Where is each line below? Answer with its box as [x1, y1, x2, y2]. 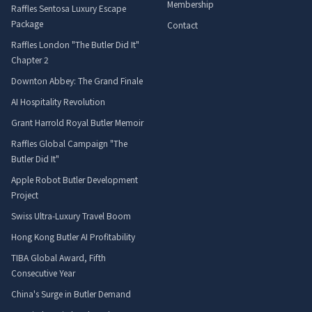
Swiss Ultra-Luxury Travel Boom [11, 210, 131, 221]
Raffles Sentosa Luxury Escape [11, 2, 126, 14]
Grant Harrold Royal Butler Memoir [11, 116, 143, 128]
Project [11, 189, 38, 201]
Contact [167, 19, 198, 31]
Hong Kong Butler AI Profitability [11, 231, 135, 242]
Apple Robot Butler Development [11, 173, 138, 185]
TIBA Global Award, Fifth [11, 251, 106, 263]
